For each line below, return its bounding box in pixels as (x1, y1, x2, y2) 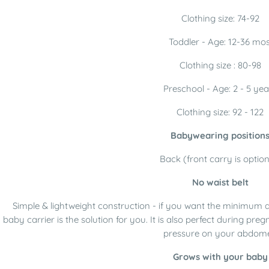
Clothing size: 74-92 (181, 13, 259, 24)
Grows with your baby (172, 251, 268, 262)
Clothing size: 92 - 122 (177, 106, 264, 118)
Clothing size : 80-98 (179, 59, 261, 71)
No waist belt (192, 177, 249, 188)
